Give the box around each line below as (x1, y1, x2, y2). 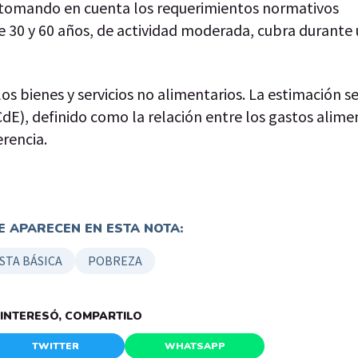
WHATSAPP (164, 339, 225, 352)
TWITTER (31, 339, 79, 352)
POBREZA (87, 252, 142, 268)
